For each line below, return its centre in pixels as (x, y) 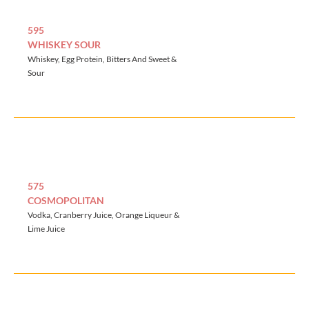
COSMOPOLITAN (66, 201)
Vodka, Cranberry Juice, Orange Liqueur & (103, 215)
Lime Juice (46, 229)
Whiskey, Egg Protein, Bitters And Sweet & (102, 59)
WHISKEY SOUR (64, 45)
